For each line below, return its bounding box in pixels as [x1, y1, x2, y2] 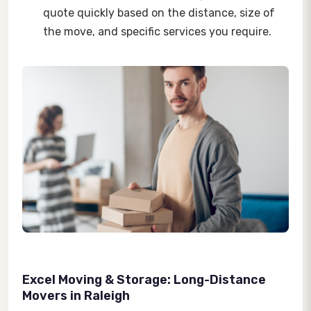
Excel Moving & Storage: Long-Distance [22, 271, 266, 287]
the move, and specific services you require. [43, 24, 271, 38]
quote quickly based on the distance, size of [43, 6, 275, 19]
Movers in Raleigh [22, 287, 130, 303]
